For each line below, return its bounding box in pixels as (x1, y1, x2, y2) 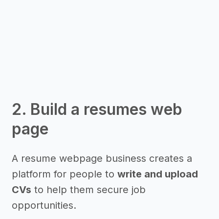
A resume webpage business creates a (12, 153, 192, 164)
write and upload (117, 168, 198, 180)
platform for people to (12, 168, 117, 180)
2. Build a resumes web (12, 100, 182, 119)
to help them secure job (31, 184, 146, 196)
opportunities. (12, 199, 76, 211)
